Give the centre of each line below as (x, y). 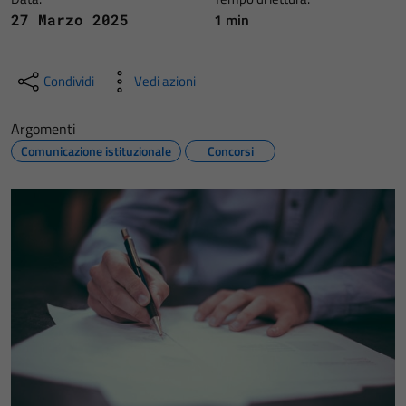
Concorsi (230, 151)
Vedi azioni (165, 81)
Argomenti (43, 129)
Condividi (69, 81)
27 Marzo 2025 (70, 19)
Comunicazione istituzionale (96, 151)
